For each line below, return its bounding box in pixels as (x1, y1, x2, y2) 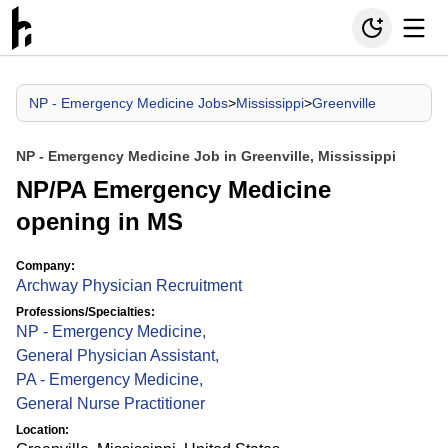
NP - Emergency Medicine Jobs (29, 95, 228, 111)
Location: (16, 423, 69, 437)
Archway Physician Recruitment (16, 277, 242, 294)
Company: (16, 259, 75, 273)
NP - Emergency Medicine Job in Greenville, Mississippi (16, 148, 396, 164)
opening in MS (16, 208, 183, 235)
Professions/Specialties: (16, 305, 155, 319)
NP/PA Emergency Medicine (16, 176, 331, 203)
